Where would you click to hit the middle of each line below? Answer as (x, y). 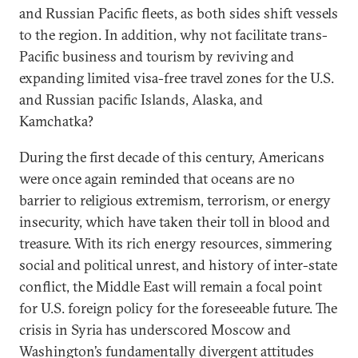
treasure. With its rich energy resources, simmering (175, 243)
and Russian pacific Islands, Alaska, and (141, 99)
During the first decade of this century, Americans (172, 157)
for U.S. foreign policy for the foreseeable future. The (178, 308)
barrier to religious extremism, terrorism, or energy (175, 200)
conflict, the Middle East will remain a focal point (171, 286)
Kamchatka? (56, 121)
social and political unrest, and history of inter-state (178, 265)
